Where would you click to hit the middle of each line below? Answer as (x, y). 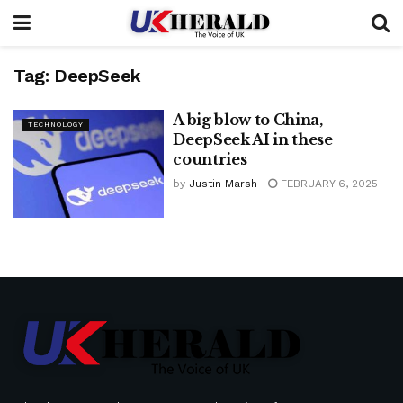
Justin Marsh (224, 184)
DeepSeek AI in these (253, 139)
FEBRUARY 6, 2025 (328, 184)
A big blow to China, (248, 120)
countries (210, 159)
